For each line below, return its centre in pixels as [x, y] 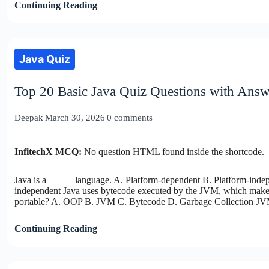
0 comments [130, 117]
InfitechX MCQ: [48, 151]
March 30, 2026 [75, 117]
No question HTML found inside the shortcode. [173, 151]
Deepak [29, 117]
